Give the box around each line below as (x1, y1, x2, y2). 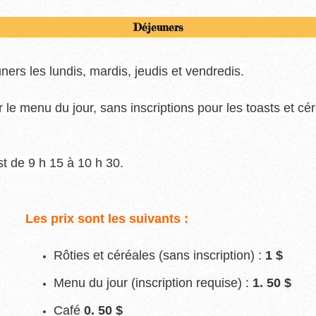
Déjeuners (133, 20, 183, 34)
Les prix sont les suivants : (25, 212, 188, 226)
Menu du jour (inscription (53, 276, 196, 290)
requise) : (195, 276, 253, 290)
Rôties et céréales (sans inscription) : (53, 248, 265, 262)
